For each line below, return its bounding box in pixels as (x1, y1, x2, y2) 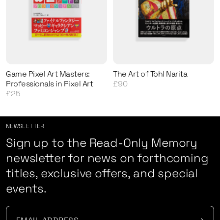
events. (6, 181, 47, 196)
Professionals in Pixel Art (6, 79, 93, 89)
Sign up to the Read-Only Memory (6, 135, 198, 151)
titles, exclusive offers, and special (6, 165, 198, 181)
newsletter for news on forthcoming (6, 150, 208, 166)
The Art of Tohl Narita (113, 69, 188, 80)
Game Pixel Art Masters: (6, 69, 90, 80)
